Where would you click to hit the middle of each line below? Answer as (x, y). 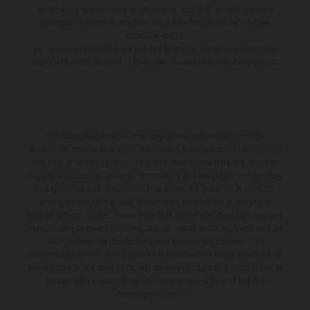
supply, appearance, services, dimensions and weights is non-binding (155, 176)
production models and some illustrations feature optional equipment (155, 149)
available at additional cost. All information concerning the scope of (155, 163)
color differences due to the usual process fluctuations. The (155, 241)
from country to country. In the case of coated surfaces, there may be (155, 228)
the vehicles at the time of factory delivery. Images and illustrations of (155, 268)
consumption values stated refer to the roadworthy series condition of (155, 255)
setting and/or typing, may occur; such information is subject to (155, 202)
